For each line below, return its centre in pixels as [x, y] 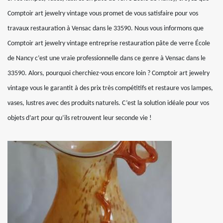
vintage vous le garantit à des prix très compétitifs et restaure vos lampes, [110, 88]
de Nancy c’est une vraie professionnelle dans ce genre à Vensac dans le [107, 58]
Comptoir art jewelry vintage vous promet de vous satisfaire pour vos [103, 14]
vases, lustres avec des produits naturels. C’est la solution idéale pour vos [108, 103]
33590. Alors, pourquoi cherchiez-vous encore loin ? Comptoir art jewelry [109, 73]
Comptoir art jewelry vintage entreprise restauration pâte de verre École [109, 44]
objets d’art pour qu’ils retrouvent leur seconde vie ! [80, 118]
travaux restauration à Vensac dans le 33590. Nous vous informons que [106, 29]
